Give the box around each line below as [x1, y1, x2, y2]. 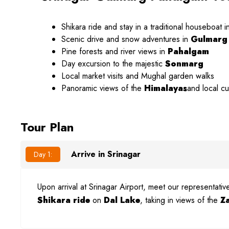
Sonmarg [165, 58, 203, 70]
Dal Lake [104, 194, 140, 207]
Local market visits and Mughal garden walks [61, 70, 214, 82]
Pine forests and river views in [61, 45, 168, 58]
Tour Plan [20, 118, 74, 136]
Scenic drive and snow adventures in [61, 33, 191, 45]
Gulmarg [191, 33, 227, 45]
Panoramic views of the [61, 82, 144, 95]
